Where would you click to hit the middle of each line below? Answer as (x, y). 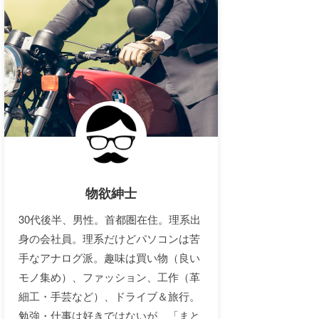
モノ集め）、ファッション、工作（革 (109, 276)
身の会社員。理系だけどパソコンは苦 (109, 238)
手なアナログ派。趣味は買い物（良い (109, 257)
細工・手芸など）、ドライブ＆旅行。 (109, 296)
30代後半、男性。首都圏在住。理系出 (110, 219)
